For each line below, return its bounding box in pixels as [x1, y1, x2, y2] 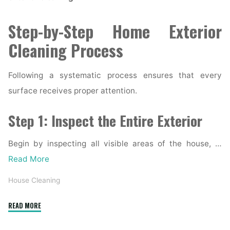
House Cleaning [8, 176, 61, 185]
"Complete [41, 200, 65, 210]
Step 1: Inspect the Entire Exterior [8, 110, 203, 131]
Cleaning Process [8, 38, 124, 63]
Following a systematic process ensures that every [8, 70, 222, 80]
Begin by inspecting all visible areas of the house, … [8, 138, 222, 148]
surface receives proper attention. [8, 85, 138, 95]
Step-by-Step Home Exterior [8, 19, 222, 44]
